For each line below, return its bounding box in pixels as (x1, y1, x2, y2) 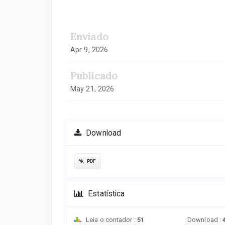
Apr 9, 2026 (70, 45, 108, 54)
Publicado (70, 69, 118, 82)
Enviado (70, 30, 108, 43)
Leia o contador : (84, 215, 137, 223)
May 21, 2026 (70, 84, 115, 93)
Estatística (86, 189, 125, 198)
